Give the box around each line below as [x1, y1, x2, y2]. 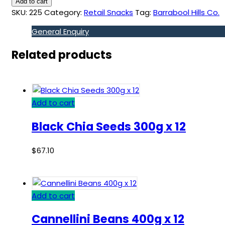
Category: [44, 7, 82, 18]
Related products [12, 47, 112, 63]
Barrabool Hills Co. [153, 7, 219, 18]
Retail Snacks [84, 7, 133, 18]
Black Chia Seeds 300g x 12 [32, 119, 186, 135]
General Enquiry [32, 26, 89, 37]
